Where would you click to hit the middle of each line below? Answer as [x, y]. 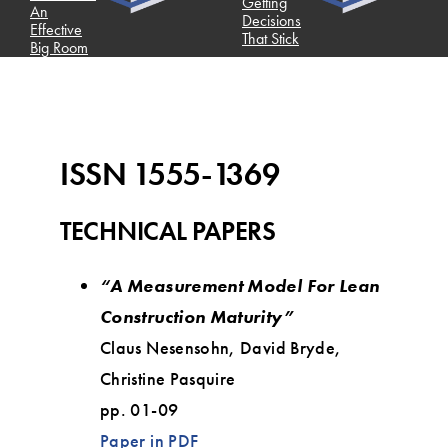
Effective [51, 29]
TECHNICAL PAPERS [168, 230]
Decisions [266, 20]
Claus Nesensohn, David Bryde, [221, 347]
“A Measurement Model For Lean [240, 285]
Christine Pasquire [168, 378]
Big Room [54, 47]
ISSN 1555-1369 [170, 174]
